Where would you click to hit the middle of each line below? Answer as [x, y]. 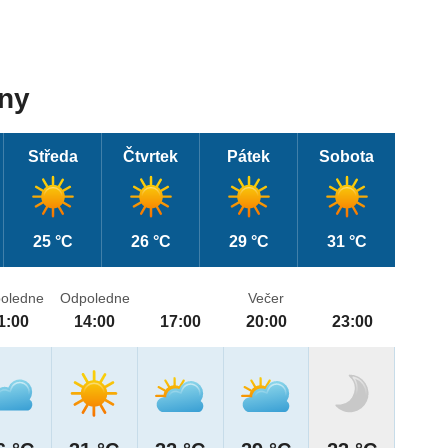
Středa [52, 157]
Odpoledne [94, 298]
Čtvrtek [151, 157]
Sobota [347, 157]
